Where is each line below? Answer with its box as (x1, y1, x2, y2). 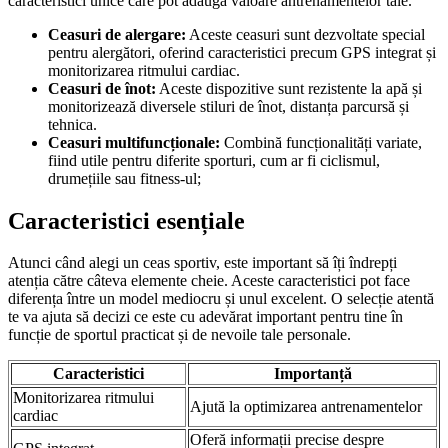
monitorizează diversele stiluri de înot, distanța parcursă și (48, 97, 409, 115)
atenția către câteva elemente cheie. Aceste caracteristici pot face (8, 272, 410, 290)
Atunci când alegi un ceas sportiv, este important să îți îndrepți (8, 254, 397, 272)
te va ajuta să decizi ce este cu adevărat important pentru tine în (8, 308, 403, 326)
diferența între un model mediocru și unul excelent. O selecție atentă (8, 290, 434, 308)
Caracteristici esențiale (8, 207, 245, 234)
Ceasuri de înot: (48, 79, 156, 97)
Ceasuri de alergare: (48, 25, 186, 43)
